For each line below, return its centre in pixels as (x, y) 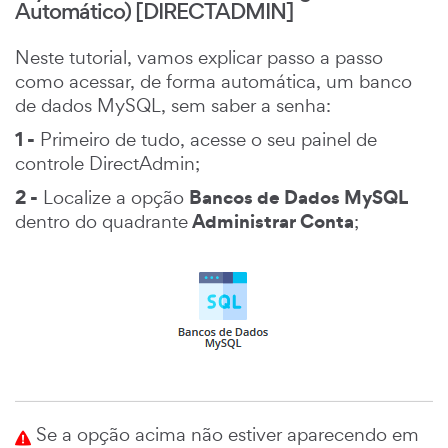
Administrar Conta (271, 220)
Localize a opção (113, 196)
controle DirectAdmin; (107, 162)
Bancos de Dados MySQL (298, 196)
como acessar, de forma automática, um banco (213, 80)
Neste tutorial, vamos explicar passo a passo (199, 56)
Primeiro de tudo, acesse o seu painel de (206, 138)
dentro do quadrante (101, 220)
